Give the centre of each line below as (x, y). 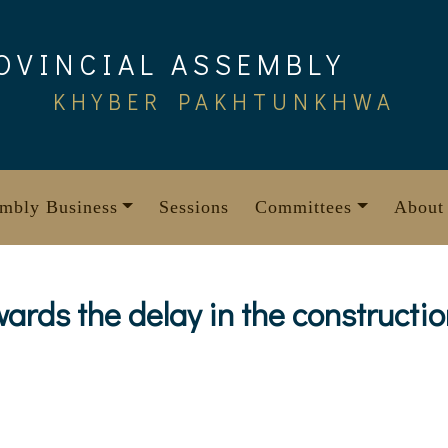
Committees (304, 207)
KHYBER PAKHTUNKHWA (224, 101)
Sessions (194, 207)
